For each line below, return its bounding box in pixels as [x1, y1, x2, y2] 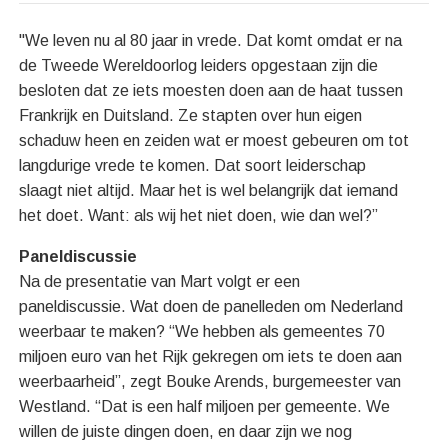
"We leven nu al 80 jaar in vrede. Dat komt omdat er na [19, 32, 403, 50]
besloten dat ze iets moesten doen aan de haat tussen [19, 82, 404, 100]
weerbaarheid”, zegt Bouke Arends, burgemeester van [19, 373, 402, 391]
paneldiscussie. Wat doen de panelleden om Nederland [19, 298, 404, 316]
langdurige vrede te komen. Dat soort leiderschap [19, 157, 367, 175]
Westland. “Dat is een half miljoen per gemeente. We [19, 398, 391, 416]
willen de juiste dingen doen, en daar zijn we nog [19, 423, 353, 441]
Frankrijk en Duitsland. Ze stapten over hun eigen [19, 107, 363, 125]
